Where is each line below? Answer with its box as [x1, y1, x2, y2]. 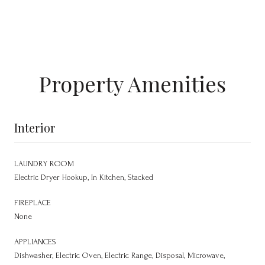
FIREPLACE [14, 198, 51, 207]
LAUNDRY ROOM [14, 159, 74, 168]
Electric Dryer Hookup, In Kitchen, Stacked [14, 172, 153, 182]
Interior [14, 119, 55, 135]
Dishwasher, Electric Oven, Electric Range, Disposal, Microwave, [14, 250, 225, 260]
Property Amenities [39, 69, 226, 98]
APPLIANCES [14, 237, 56, 246]
